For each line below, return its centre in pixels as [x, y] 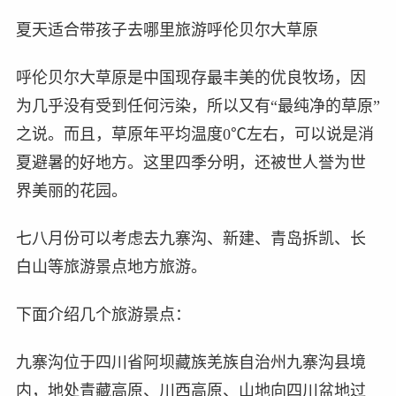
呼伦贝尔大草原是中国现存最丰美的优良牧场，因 [190, 77]
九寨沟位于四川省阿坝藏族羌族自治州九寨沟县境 [190, 362]
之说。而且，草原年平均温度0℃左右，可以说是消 [194, 134]
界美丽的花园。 [71, 190]
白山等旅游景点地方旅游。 [111, 267]
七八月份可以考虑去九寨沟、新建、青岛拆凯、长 [190, 238]
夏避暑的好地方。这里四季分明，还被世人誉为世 [190, 162]
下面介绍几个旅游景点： [103, 314]
